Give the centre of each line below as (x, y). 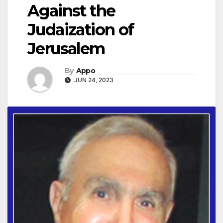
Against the (71, 11)
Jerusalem (66, 49)
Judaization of (81, 30)
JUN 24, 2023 (93, 80)
